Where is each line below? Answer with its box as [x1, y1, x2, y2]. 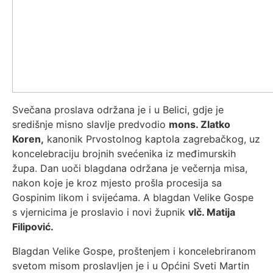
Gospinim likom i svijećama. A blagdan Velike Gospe [12, 191, 253, 204]
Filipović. [12, 221, 54, 233]
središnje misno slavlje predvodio [12, 118, 169, 130]
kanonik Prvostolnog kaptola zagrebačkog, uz [44, 133, 260, 145]
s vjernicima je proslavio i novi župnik [12, 206, 188, 218]
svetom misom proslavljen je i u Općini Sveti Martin [12, 260, 249, 272]
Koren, [12, 133, 44, 145]
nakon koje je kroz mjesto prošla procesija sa [12, 177, 222, 189]
